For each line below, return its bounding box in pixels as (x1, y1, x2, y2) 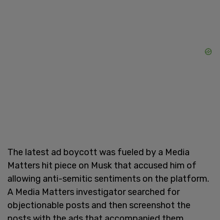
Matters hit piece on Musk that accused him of (7, 160, 196, 171)
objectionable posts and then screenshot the (7, 199, 191, 211)
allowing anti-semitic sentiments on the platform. (7, 173, 209, 184)
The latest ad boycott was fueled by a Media (7, 146, 190, 158)
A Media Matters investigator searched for (7, 186, 180, 197)
